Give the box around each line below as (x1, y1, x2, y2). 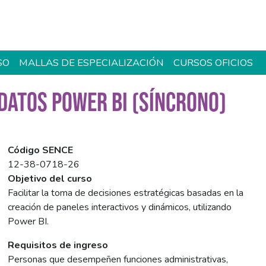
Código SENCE (8, 144, 74, 157)
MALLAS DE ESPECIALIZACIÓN (19, 56, 164, 69)
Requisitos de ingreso (8, 239, 109, 252)
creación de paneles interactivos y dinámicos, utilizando (8, 201, 232, 214)
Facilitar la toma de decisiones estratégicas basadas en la (8, 186, 244, 200)
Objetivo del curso (8, 172, 93, 186)
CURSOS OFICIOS (173, 56, 254, 69)
